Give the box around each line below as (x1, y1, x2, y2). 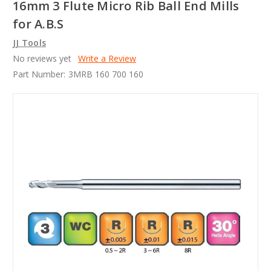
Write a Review (77, 53, 136, 65)
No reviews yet (13, 53, 71, 65)
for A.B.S (13, 16, 64, 33)
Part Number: (13, 68, 65, 80)
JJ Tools (13, 37, 46, 49)
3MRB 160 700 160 (68, 68, 143, 80)
